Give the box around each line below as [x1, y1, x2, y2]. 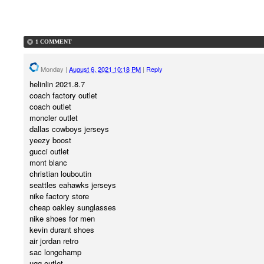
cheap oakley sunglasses [29, 202, 116, 213]
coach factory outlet [29, 90, 97, 101]
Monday [41, 64, 64, 74]
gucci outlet [29, 146, 69, 157]
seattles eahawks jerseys [29, 179, 116, 191]
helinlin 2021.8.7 [29, 78, 85, 90]
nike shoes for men [29, 213, 95, 225]
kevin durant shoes [29, 224, 94, 236]
